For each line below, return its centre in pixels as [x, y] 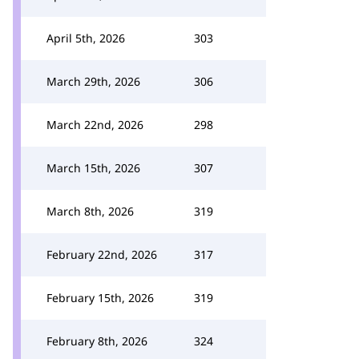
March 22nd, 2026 [95, 125]
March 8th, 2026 [90, 211]
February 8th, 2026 [97, 341]
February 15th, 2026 [100, 298]
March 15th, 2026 [93, 168]
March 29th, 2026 [93, 81]
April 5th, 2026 [86, 38]
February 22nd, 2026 [102, 254]
